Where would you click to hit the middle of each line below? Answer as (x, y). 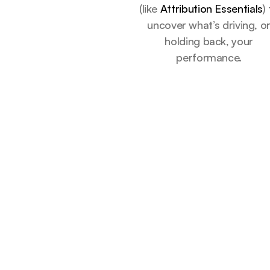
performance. (209, 57)
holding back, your (209, 41)
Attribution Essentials (211, 8)
